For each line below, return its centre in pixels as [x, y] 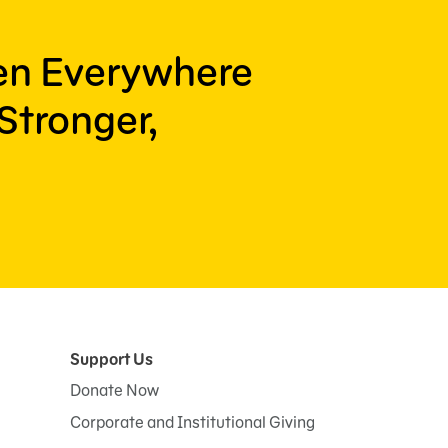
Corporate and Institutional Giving [192, 422]
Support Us [111, 359]
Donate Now [114, 390]
